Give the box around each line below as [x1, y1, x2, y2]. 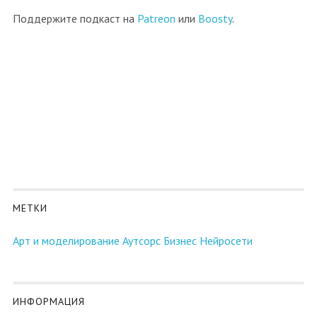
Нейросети [199, 233, 253, 248]
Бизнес [163, 233, 197, 248]
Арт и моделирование [12, 233, 120, 248]
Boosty [197, 11, 232, 25]
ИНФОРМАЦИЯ [12, 294, 85, 308]
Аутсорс [122, 233, 161, 248]
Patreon [137, 11, 175, 25]
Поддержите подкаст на [12, 11, 137, 25]
